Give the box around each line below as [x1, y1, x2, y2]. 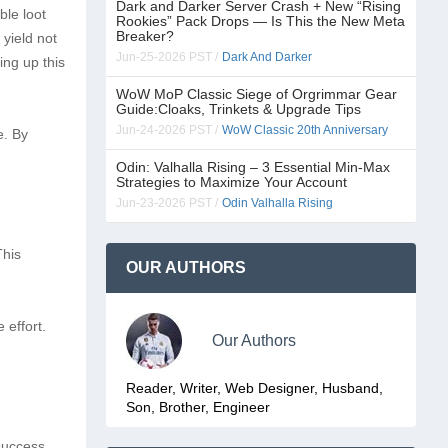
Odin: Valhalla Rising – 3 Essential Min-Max [116, 159, 390, 175]
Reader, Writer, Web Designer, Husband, [126, 380, 383, 396]
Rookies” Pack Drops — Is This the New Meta [116, 13, 405, 29]
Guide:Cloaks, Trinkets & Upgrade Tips [116, 101, 361, 117]
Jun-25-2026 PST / [116, 50, 218, 64]
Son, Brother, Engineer [126, 399, 270, 415]
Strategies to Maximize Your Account [116, 174, 347, 190]
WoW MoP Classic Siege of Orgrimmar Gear [116, 86, 397, 102]
